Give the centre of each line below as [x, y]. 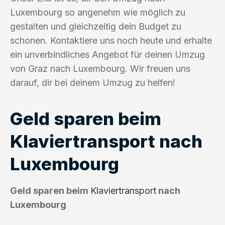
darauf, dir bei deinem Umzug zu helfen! [93, 82]
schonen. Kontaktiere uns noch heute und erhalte [111, 40]
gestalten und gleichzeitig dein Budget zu [96, 26]
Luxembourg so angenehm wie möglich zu [98, 12]
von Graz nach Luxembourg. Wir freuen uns [100, 68]
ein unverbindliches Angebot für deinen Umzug [107, 54]
